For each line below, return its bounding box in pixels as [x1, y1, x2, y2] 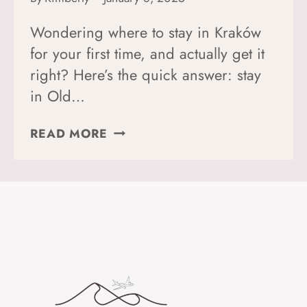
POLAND [106, 206, 162, 224]
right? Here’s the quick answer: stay [30, 63, 261, 86]
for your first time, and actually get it [30, 42, 265, 64]
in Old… [30, 84, 85, 107]
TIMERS [106, 257, 156, 275]
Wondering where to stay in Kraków [30, 21, 261, 43]
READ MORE [30, 124, 108, 143]
